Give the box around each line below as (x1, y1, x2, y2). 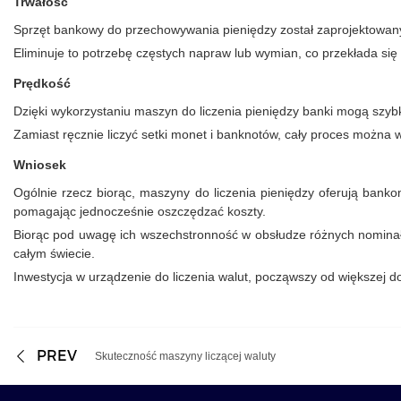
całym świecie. (13, 245, 95, 260)
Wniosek (13, 157, 66, 172)
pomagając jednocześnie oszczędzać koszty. (13, 203, 266, 218)
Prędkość (13, 75, 71, 90)
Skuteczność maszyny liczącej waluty (95, 350, 276, 363)
